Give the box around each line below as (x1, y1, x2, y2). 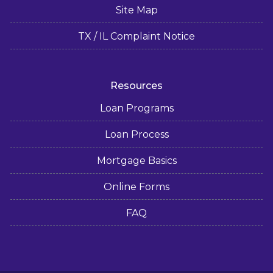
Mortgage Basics (96, 154, 177, 166)
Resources (110, 79, 163, 91)
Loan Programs (99, 102, 174, 114)
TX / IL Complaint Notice (78, 30, 195, 42)
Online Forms (104, 180, 169, 193)
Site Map (115, 4, 158, 16)
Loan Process (104, 128, 169, 140)
